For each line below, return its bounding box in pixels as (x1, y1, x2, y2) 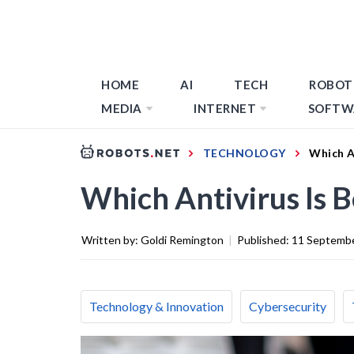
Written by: (81, 232, 141, 247)
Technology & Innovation (89, 298, 224, 314)
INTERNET (194, 101, 256, 115)
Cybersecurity (249, 298, 326, 314)
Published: (237, 232, 292, 247)
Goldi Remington (141, 232, 224, 247)
